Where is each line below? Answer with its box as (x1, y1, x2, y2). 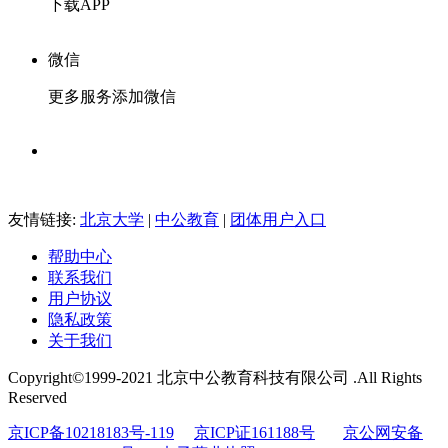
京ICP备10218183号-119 (8, 423, 174, 441)
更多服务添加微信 (48, 87, 176, 105)
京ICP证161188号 (194, 423, 315, 441)
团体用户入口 (230, 210, 326, 228)
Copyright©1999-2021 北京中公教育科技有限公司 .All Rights (8, 368, 422, 386)
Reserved (8, 388, 67, 406)
